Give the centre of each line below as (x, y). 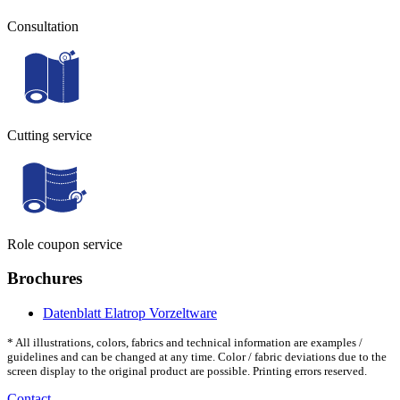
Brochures (45, 279)
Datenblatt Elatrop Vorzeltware (130, 313)
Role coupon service (65, 244)
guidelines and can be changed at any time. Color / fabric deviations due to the (197, 357)
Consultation (43, 26)
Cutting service (50, 135)
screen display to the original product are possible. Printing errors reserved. (187, 371)
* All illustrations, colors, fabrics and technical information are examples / (185, 343)
